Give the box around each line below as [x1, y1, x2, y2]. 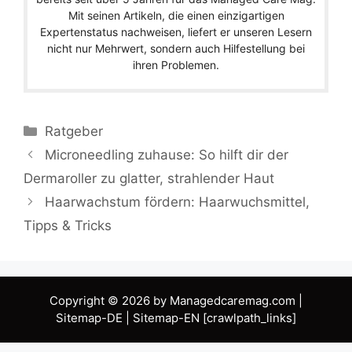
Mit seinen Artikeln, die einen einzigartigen [68, 8, 284, 22]
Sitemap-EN [133, 310, 200, 325]
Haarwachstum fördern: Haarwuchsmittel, [45, 193, 310, 210]
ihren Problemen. [133, 57, 219, 71]
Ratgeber [45, 123, 104, 139]
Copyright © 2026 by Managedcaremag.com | [49, 292, 302, 308]
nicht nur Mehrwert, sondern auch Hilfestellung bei [47, 41, 305, 55]
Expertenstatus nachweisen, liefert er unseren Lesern [40, 24, 312, 38]
